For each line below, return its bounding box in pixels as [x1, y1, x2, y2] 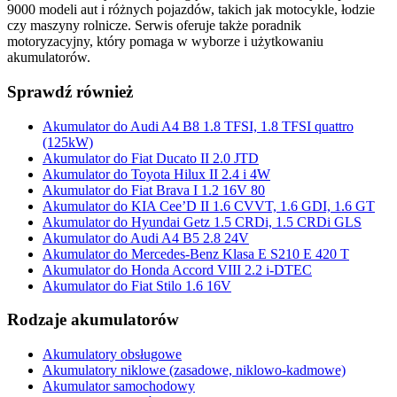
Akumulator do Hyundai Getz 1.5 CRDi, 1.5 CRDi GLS [43, 214, 362, 230]
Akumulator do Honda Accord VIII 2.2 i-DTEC [43, 261, 312, 277]
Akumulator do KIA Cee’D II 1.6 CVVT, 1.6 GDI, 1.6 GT [43, 198, 375, 214]
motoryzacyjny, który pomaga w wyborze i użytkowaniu [7, 34, 323, 50]
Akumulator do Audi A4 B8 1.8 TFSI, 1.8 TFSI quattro [43, 118, 354, 134]
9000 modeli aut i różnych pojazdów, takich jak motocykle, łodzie [7, 2, 375, 18]
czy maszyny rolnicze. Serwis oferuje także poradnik [7, 18, 301, 34]
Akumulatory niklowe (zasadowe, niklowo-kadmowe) [43, 362, 346, 378]
